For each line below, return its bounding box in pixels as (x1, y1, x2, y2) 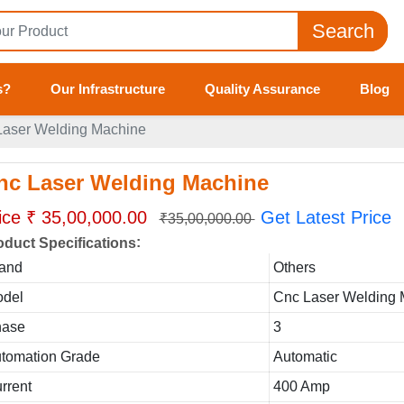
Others (273, 260, 317, 275)
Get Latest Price (260, 207, 391, 227)
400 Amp (273, 379, 331, 394)
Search (311, 20, 374, 42)
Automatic (273, 349, 338, 364)
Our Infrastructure (50, 81, 165, 96)
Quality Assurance (204, 81, 320, 96)
